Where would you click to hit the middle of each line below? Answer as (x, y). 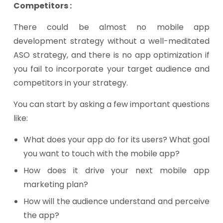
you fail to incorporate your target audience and (111, 69)
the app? (41, 215)
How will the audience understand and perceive (116, 201)
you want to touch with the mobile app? (102, 154)
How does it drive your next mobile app (116, 170)
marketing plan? (56, 184)
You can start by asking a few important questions (111, 104)
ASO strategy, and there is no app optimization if (111, 55)
